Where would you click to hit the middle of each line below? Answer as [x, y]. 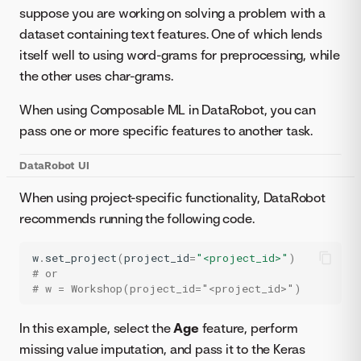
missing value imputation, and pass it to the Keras [162, 349]
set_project [81, 257]
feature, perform [248, 328]
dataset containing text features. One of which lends [171, 34]
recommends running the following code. [137, 218]
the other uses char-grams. [96, 76]
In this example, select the [97, 328]
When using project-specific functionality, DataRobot [172, 197]
